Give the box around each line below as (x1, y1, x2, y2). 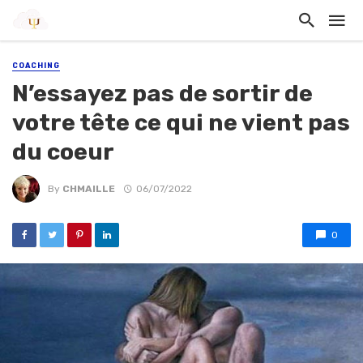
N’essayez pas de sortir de (12, 79, 313, 108)
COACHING (12, 62, 60, 70)
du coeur (12, 138, 114, 166)
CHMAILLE (62, 182, 115, 194)
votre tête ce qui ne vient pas (12, 109, 350, 137)
